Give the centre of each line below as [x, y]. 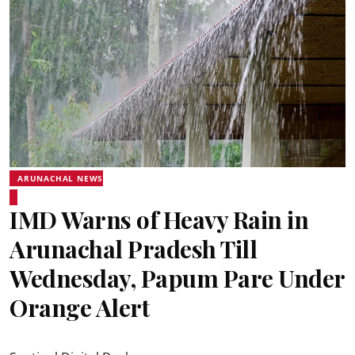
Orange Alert [79, 307]
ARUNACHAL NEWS [61, 178]
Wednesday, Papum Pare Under [177, 278]
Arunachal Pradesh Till [133, 248]
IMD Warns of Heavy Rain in [159, 219]
